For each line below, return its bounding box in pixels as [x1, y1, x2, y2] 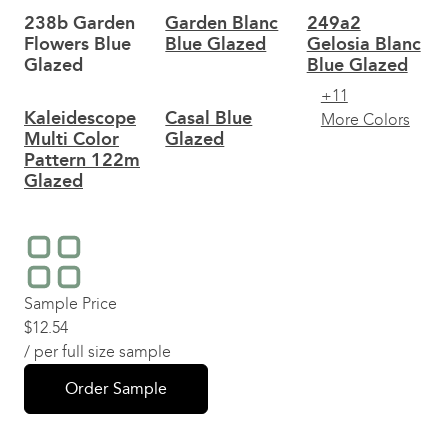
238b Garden [24, 12, 135, 34]
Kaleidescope [24, 107, 136, 129]
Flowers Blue [24, 33, 131, 55]
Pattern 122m [24, 149, 140, 171]
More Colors [320, 110, 410, 129]
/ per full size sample [24, 342, 171, 361]
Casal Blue [165, 107, 253, 129]
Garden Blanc [165, 12, 279, 34]
